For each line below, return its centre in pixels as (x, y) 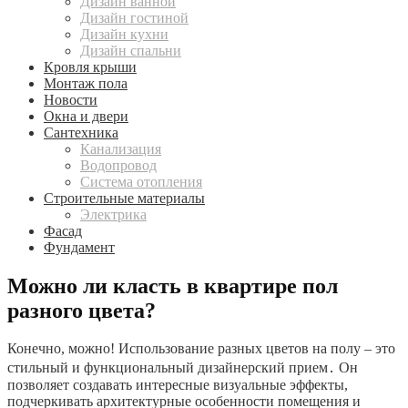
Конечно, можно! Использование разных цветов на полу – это (201, 349)
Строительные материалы (124, 198)
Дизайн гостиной (134, 17)
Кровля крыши (90, 66)
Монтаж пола (86, 83)
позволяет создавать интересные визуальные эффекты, (178, 385)
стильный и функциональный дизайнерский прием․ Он (183, 368)
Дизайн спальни (131, 50)
